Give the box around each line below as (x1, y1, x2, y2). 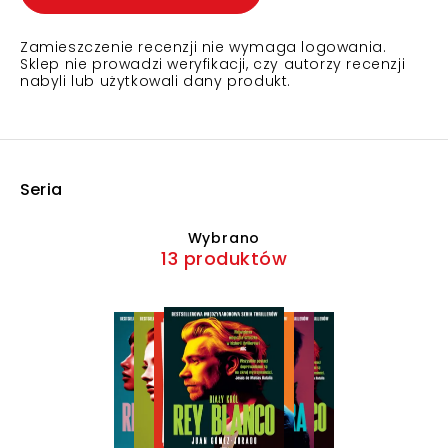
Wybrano (187, 228, 261, 248)
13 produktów (161, 246, 287, 271)
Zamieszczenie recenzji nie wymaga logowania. (20, 37, 387, 57)
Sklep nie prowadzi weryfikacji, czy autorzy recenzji (20, 54, 406, 74)
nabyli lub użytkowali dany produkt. (20, 71, 292, 91)
